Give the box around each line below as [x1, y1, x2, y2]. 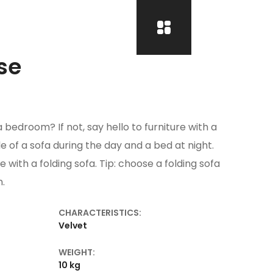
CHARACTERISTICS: [58, 206, 141, 219]
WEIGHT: [58, 246, 95, 258]
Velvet [58, 219, 87, 232]
